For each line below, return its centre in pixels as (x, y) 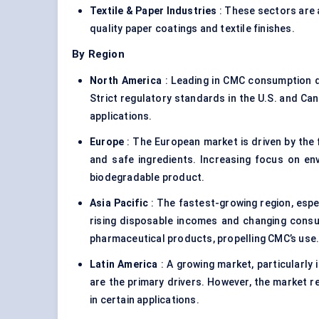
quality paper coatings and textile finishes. (192, 29)
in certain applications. (145, 300)
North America (126, 81)
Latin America (124, 265)
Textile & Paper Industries (153, 11)
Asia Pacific (119, 203)
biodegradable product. (147, 178)
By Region (98, 54)
